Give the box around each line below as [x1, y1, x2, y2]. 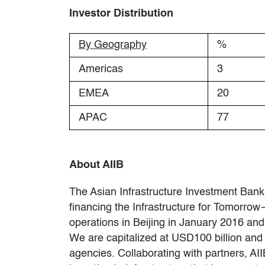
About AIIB [69, 159, 124, 170]
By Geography [79, 39, 147, 50]
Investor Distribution [69, 8, 173, 19]
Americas [79, 63, 123, 75]
